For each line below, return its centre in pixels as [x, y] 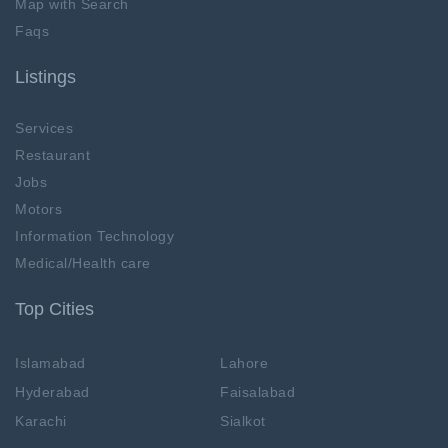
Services [44, 128]
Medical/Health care [83, 263]
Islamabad [50, 363]
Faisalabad [257, 392]
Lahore [244, 363]
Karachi [41, 421]
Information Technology [94, 236]
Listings [45, 77]
